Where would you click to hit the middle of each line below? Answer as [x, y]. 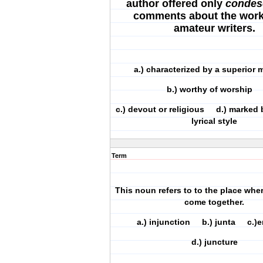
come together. [214, 202]
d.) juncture [214, 242]
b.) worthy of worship [214, 89]
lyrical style [214, 121]
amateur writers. [214, 28]
